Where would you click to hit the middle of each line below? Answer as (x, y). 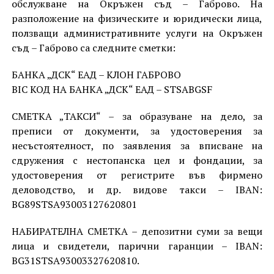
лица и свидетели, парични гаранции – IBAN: (137, 246)
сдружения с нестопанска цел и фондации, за (137, 160)
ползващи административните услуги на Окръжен (137, 33)
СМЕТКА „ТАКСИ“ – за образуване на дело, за (137, 116)
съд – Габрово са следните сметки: (93, 47)
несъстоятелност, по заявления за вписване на (137, 145)
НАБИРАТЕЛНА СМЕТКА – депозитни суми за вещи (137, 231)
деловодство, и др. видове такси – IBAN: (137, 189)
